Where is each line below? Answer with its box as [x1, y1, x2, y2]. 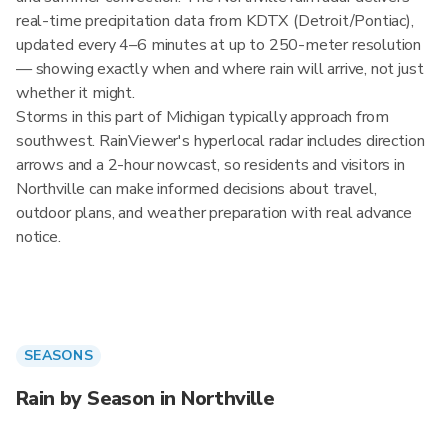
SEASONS [24, 346, 93, 365]
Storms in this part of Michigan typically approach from [16, 106, 390, 128]
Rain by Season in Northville [16, 385, 275, 412]
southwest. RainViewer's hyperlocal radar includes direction [16, 130, 425, 152]
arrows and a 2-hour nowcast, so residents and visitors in [16, 154, 405, 176]
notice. [16, 226, 61, 248]
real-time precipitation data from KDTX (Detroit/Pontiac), [16, 10, 414, 32]
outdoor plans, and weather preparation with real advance [16, 202, 412, 224]
